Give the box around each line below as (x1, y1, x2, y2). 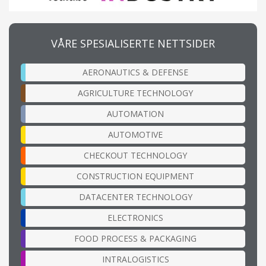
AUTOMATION (107, 107, 164, 119)
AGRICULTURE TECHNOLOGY (78, 87, 193, 99)
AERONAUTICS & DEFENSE (83, 66, 188, 78)
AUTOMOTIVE (108, 128, 163, 140)
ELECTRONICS (107, 211, 163, 223)
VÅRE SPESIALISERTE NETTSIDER (51, 36, 215, 50)
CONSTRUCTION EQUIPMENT (77, 170, 194, 182)
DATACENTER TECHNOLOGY (78, 191, 192, 202)
